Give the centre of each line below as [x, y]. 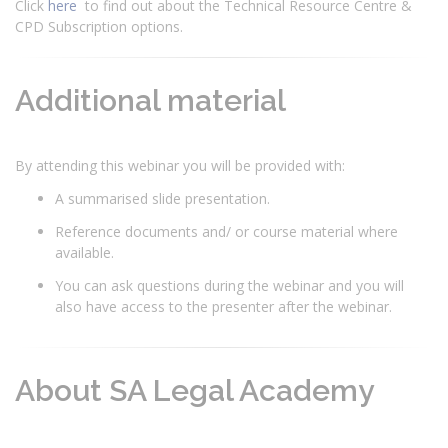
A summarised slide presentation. [164, 198]
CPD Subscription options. [101, 26]
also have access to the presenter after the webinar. [225, 306]
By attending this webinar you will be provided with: [182, 165]
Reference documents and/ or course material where [226, 231]
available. [86, 252]
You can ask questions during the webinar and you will [229, 285]
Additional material [154, 100]
